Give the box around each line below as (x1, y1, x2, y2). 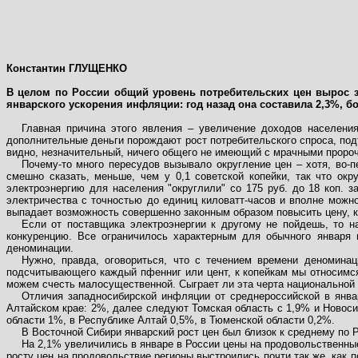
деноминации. (6, 242, 74, 254)
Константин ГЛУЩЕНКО (6, 62, 127, 74)
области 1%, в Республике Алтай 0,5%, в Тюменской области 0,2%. (6, 314, 335, 326)
